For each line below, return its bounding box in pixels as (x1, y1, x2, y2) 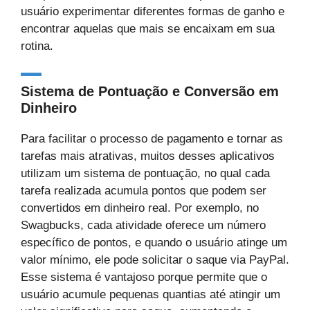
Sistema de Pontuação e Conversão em (21, 83, 279, 99)
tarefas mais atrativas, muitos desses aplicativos (21, 149, 275, 163)
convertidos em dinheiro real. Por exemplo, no (21, 201, 259, 215)
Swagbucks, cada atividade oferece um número (21, 218, 266, 232)
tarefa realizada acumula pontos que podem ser (21, 183, 266, 197)
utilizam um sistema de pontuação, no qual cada (21, 166, 270, 180)
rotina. (21, 39, 53, 53)
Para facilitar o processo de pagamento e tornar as (21, 131, 283, 145)
